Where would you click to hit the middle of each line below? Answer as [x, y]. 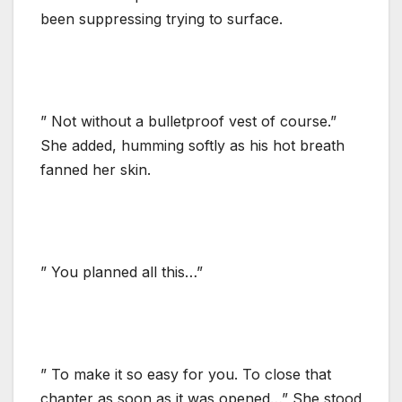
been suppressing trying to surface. [162, 18]
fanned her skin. [96, 169]
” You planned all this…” [122, 271]
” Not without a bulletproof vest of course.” [188, 121]
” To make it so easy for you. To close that [186, 374]
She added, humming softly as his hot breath [192, 145]
